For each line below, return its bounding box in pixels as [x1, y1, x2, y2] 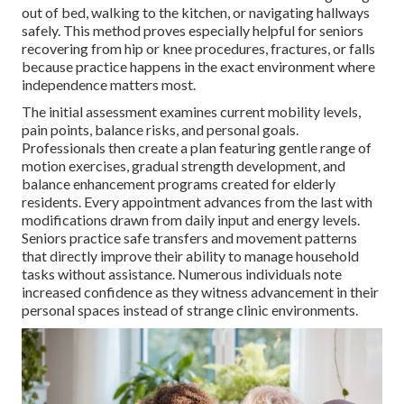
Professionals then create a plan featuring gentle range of [22, 139, 372, 157]
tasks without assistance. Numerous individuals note [22, 265, 342, 283]
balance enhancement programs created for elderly [22, 175, 335, 193]
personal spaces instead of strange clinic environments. [22, 301, 358, 319]
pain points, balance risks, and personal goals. [22, 121, 298, 139]
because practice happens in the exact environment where [22, 58, 375, 76]
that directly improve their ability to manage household [22, 247, 359, 265]
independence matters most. [22, 76, 196, 94]
